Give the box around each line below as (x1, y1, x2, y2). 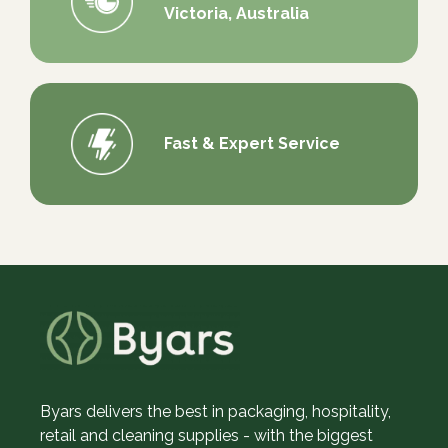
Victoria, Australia (164, 3, 310, 23)
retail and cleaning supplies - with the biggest (40, 425, 373, 445)
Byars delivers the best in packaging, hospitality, (40, 401, 391, 421)
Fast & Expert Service (164, 133, 341, 153)
